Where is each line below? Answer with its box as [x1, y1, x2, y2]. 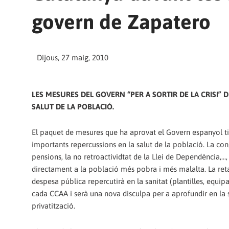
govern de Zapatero [32, 10, 211, 33]
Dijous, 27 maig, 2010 [37, 53, 108, 62]
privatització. [32, 201, 75, 211]
